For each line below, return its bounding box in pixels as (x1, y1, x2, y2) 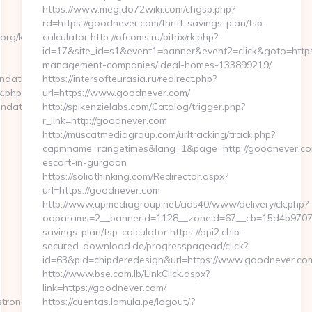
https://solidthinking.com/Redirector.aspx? (42, 170, 228, 182)
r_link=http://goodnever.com (42, 114, 167, 127)
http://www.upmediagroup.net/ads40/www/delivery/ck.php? (42, 198, 309, 210)
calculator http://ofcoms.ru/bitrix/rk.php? (42, 31, 218, 43)
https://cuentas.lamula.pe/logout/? (42, 295, 195, 308)
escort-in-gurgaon (42, 156, 127, 169)
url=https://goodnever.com (42, 184, 160, 196)
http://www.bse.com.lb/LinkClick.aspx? (42, 267, 210, 280)
